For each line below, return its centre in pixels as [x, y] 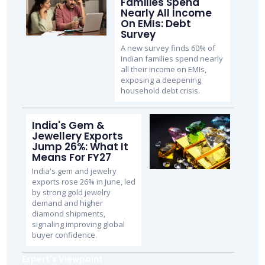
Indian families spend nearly [172, 58]
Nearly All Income [166, 13]
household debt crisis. [160, 90]
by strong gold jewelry [71, 192]
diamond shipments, [68, 213]
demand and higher [67, 203]
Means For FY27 [71, 157]
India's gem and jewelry [74, 171]
